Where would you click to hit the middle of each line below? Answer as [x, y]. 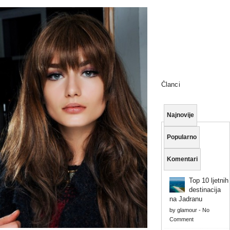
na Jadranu [186, 199]
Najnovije [180, 115]
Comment [181, 219]
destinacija [205, 189]
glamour [187, 210]
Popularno [181, 137]
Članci [170, 84]
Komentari [182, 159]
